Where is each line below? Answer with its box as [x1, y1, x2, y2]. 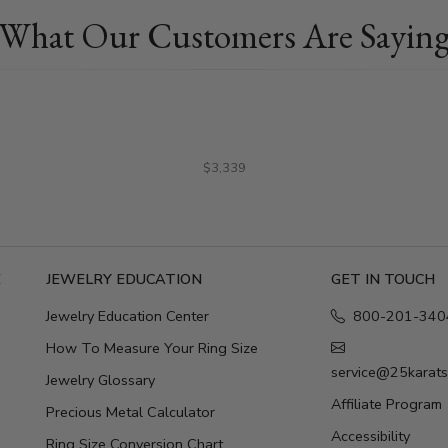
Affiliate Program [331, 393, 442, 414]
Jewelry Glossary [46, 369, 155, 390]
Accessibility [331, 425, 410, 446]
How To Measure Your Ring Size [46, 337, 258, 358]
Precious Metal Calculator [46, 401, 215, 422]
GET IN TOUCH [331, 268, 435, 289]
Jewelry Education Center [46, 305, 209, 326]
